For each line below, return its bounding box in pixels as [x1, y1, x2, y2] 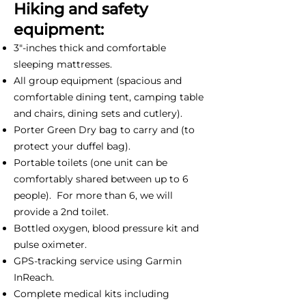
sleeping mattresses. [14, 57, 112, 70]
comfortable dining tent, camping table [14, 90, 204, 103]
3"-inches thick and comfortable [14, 41, 166, 54]
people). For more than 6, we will [14, 189, 173, 201]
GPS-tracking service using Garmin [14, 254, 182, 267]
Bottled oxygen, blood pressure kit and [14, 221, 199, 234]
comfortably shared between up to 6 [14, 172, 189, 185]
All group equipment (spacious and [14, 74, 182, 87]
